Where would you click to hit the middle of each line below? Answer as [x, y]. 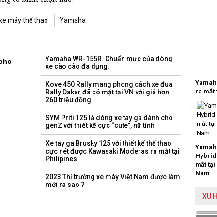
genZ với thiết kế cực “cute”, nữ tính [100, 126]
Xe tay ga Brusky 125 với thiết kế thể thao [108, 144]
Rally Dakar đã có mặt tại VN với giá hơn [107, 92]
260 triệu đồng [68, 100]
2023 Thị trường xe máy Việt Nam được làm [113, 177]
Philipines [61, 159]
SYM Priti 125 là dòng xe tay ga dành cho [109, 118]
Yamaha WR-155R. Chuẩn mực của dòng [109, 59]
